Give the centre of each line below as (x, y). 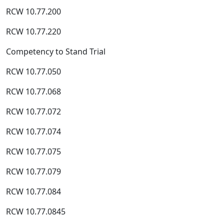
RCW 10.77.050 (33, 71)
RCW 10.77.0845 (36, 211)
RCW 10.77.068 (33, 91)
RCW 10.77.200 (33, 11)
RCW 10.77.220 (33, 31)
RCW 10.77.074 (33, 131)
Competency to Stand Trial (56, 51)
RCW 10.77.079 (33, 171)
